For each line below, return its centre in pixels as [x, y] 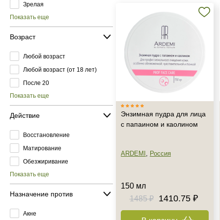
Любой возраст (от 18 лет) [60, 69]
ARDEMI [133, 153]
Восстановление [46, 135]
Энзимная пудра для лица [163, 114]
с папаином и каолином [159, 124]
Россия [160, 153]
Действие [25, 115]
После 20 [36, 83]
